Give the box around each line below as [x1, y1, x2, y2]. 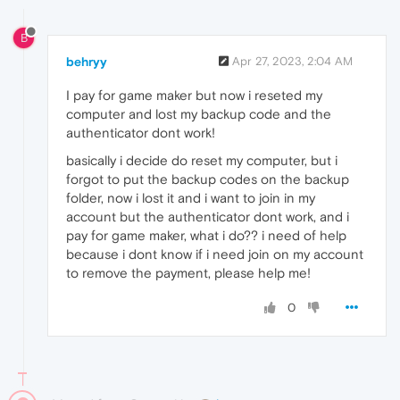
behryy [66, 54, 107, 69]
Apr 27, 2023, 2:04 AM [232, 54, 353, 68]
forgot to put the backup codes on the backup [66, 171, 349, 187]
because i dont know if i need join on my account [66, 246, 363, 262]
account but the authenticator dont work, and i [66, 208, 349, 224]
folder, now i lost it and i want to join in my [66, 189, 315, 205]
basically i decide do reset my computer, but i [66, 152, 337, 168]
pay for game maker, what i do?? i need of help [66, 227, 346, 243]
